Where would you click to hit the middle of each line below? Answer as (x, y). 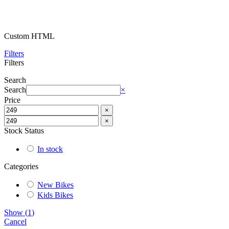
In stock (50, 149)
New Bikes (55, 185)
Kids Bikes (55, 195)
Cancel (15, 221)
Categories (21, 166)
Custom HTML (29, 36)
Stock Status (24, 130)
